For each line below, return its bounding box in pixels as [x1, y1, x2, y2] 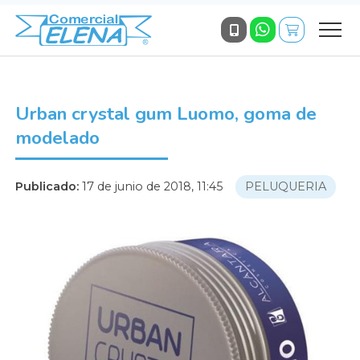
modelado [14, 125, 100, 150]
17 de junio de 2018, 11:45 [81, 178, 223, 194]
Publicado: [14, 178, 79, 194]
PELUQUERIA [244, 178, 326, 194]
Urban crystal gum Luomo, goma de [14, 100, 317, 126]
